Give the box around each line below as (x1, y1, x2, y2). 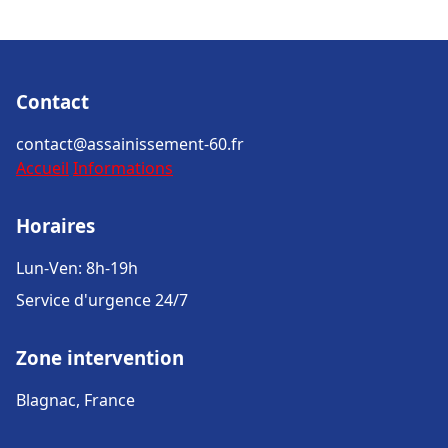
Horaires (16, 213, 95, 238)
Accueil (16, 157, 69, 179)
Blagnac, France (16, 389, 135, 411)
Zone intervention (16, 345, 184, 370)
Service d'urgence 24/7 (16, 289, 188, 311)
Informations (73, 157, 173, 179)
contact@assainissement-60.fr (16, 133, 244, 155)
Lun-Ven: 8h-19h (16, 257, 138, 279)
